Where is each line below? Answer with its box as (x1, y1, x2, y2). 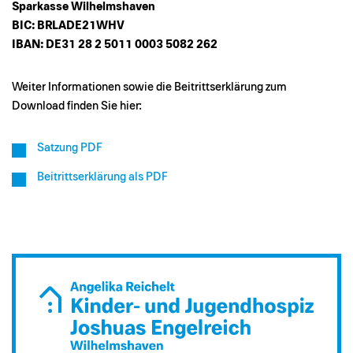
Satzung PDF (37, 142, 102, 154)
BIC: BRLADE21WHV (12, 20, 124, 32)
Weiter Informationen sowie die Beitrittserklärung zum (12, 81, 287, 94)
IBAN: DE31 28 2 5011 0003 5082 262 (12, 39, 217, 51)
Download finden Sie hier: (12, 100, 142, 113)
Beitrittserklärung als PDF (37, 171, 168, 184)
